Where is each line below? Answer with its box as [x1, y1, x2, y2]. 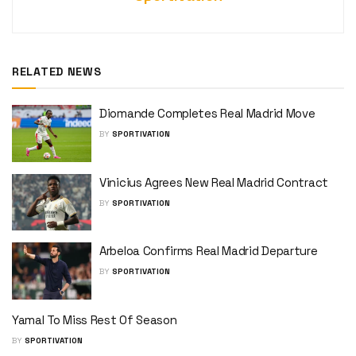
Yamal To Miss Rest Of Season [12, 311, 177, 327]
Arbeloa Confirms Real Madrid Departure [99, 243, 318, 259]
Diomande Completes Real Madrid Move [99, 106, 315, 122]
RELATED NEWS [12, 64, 102, 79]
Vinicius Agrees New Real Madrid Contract [99, 174, 328, 190]
